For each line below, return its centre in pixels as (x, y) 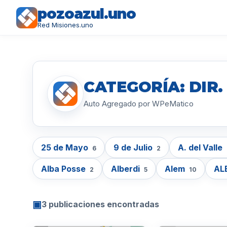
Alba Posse (64, 169)
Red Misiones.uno (65, 25)
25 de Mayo (66, 147)
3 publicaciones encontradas (100, 204)
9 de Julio (134, 147)
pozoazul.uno (87, 14)
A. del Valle (201, 147)
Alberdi (126, 169)
